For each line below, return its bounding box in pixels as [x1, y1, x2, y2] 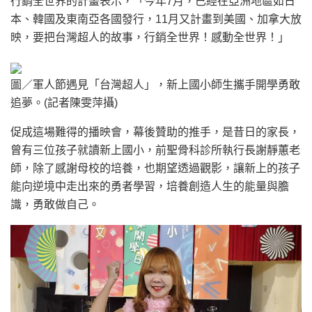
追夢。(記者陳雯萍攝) [10, 96, 118, 109]
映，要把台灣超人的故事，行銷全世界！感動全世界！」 [10, 31, 289, 43]
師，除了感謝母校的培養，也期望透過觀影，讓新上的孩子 [10, 162, 300, 174]
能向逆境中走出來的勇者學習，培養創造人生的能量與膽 [10, 180, 289, 192]
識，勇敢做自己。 [10, 198, 100, 210]
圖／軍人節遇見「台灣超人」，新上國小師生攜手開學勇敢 [10, 78, 300, 91]
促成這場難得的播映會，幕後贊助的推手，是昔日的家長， [10, 125, 300, 138]
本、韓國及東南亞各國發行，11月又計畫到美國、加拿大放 [10, 13, 302, 25]
